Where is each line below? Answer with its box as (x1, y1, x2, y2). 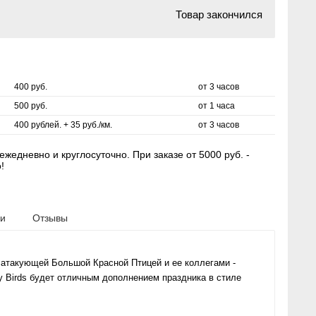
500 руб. (14, 101, 47, 111)
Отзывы (32, 212, 68, 224)
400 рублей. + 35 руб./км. (14, 120, 112, 130)
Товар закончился (176, 8, 262, 20)
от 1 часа (198, 101, 235, 111)
